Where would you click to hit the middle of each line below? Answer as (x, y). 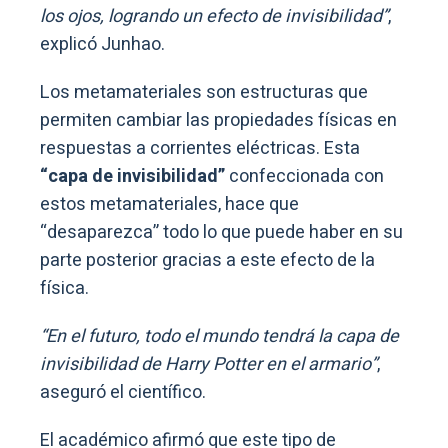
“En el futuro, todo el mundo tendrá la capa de (219, 337)
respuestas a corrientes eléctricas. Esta (200, 149)
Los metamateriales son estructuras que (204, 93)
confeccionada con (306, 177)
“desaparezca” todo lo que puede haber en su (221, 233)
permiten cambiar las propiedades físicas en (218, 121)
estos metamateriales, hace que (169, 205)
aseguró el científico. (123, 393)
